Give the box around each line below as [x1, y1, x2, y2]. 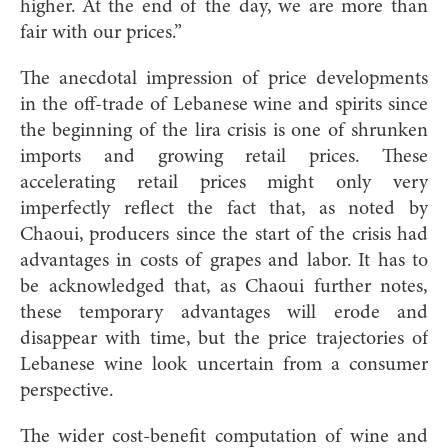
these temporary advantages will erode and [20, 302, 428, 323]
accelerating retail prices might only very [20, 172, 428, 193]
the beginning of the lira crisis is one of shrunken [20, 120, 428, 141]
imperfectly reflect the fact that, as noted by [20, 198, 428, 219]
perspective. [20, 380, 114, 401]
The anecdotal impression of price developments [20, 68, 428, 89]
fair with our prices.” [20, 22, 182, 43]
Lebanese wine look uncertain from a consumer [20, 354, 428, 375]
